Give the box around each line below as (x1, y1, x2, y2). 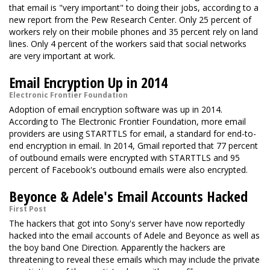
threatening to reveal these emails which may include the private (9, 254, 260, 265)
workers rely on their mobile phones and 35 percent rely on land (9, 26, 258, 37)
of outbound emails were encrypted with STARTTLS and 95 (9, 152, 240, 163)
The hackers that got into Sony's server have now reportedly (9, 218, 245, 229)
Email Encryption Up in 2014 (9, 72, 168, 92)
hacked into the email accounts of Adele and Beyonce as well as (9, 230, 260, 241)
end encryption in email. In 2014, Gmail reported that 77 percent (9, 140, 258, 151)
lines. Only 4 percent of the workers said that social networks (9, 38, 246, 49)
